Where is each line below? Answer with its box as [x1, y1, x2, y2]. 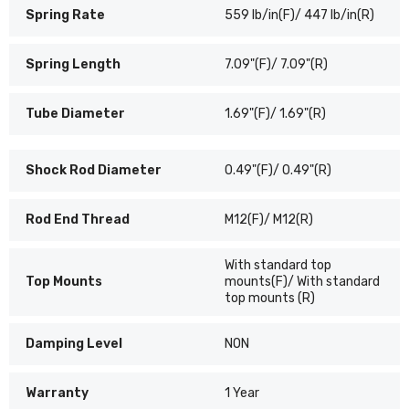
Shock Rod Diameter [26, 162, 162, 178]
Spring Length [26, 56, 121, 72]
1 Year [225, 384, 260, 401]
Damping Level [26, 335, 122, 351]
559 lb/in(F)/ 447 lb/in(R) [225, 6, 375, 23]
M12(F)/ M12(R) [225, 211, 314, 227]
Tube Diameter [26, 105, 125, 121]
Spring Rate [26, 6, 105, 23]
